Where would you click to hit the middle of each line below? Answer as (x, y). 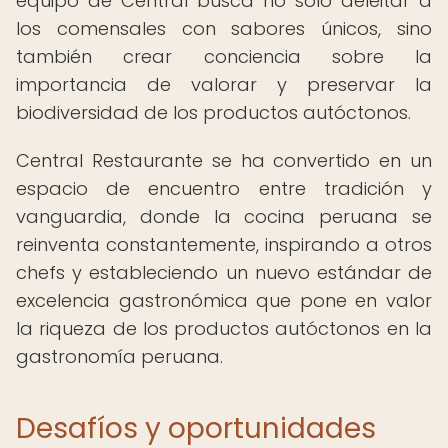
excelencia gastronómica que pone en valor (224, 300)
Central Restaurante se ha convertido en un (224, 160)
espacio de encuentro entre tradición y (224, 188)
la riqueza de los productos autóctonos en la (224, 328)
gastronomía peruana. (119, 356)
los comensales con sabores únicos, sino (224, 28)
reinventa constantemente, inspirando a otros (224, 244)
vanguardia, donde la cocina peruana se (224, 216)
